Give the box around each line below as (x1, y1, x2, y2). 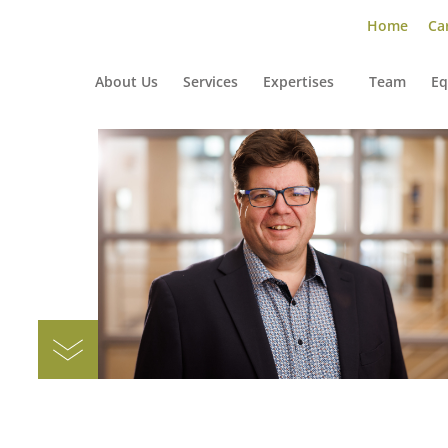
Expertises (262, 72, 334, 91)
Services (182, 72, 238, 91)
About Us (94, 72, 158, 91)
